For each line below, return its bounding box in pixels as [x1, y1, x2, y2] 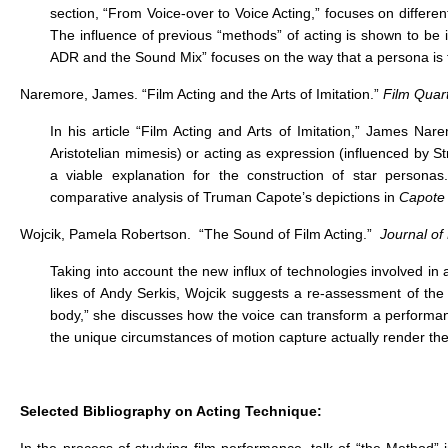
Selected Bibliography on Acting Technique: [20, 403, 322, 419]
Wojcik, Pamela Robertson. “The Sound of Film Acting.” [20, 226, 380, 242]
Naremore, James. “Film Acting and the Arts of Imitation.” [20, 86, 383, 102]
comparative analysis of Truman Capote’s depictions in [50, 189, 399, 205]
